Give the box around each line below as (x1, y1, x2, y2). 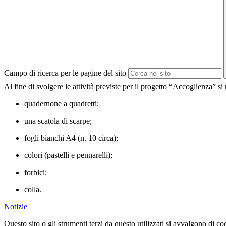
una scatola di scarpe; (24, 117, 92, 126)
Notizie (4, 202, 27, 211)
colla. (24, 185, 41, 194)
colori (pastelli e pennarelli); (24, 151, 112, 160)
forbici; (24, 168, 47, 177)
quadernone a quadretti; (24, 99, 99, 108)
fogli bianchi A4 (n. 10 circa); (24, 134, 118, 143)
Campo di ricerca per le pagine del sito (4, 69, 126, 78)
